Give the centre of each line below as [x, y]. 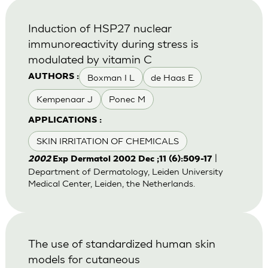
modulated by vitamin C [90, 59]
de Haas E [172, 77]
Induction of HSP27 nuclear [100, 28]
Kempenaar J [64, 99]
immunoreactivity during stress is [113, 44]
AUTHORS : [53, 77]
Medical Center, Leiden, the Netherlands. [111, 184]
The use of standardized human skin [121, 243]
